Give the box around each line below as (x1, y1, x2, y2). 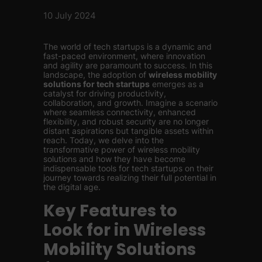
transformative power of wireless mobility (43, 144, 200, 154)
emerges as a (150, 79, 204, 89)
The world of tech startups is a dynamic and (43, 42, 212, 51)
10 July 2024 (43, 10, 96, 21)
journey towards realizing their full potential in (43, 173, 216, 182)
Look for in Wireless (43, 219, 206, 242)
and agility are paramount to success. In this (43, 60, 212, 70)
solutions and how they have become (43, 154, 185, 164)
